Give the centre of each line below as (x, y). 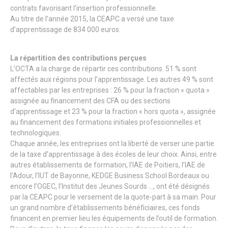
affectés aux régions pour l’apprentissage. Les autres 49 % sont (112, 79)
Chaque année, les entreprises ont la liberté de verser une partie (112, 144)
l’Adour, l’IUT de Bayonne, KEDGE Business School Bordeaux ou (110, 176)
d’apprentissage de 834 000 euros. (65, 30)
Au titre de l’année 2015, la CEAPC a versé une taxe (92, 19)
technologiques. (36, 133)
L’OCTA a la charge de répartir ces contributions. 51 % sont (103, 69)
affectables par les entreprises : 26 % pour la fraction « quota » (110, 90)
